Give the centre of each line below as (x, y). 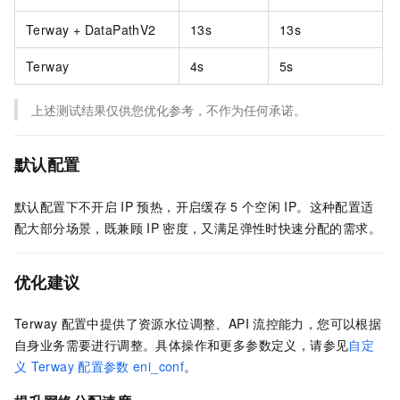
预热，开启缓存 (182, 206)
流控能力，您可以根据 (317, 323)
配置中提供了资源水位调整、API (155, 323)
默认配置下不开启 (66, 206)
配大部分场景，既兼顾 (79, 227)
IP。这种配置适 (329, 206)
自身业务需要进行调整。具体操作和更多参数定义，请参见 (182, 344)
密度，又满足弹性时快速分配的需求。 (272, 227)
